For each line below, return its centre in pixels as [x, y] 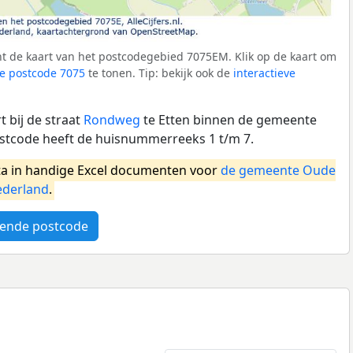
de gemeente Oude [278, 170]
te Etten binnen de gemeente [229, 119]
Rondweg [112, 119]
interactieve [264, 72]
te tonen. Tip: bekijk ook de [159, 72]
